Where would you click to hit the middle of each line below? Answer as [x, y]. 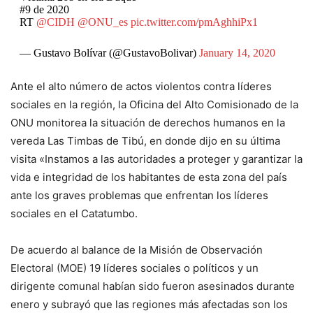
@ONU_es [102, 22]
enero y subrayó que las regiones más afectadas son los [149, 305]
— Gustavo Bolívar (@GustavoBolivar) [109, 53]
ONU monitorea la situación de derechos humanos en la [148, 123]
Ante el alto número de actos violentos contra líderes [141, 87]
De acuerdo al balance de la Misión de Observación [137, 250]
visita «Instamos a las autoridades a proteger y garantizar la [156, 159]
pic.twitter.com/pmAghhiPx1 [194, 22]
